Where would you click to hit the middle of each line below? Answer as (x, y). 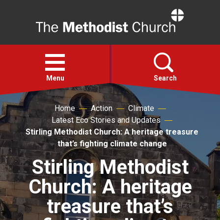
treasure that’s (110, 206)
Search (165, 78)
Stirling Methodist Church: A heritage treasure (112, 132)
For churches (45, 200)
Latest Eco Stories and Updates (106, 120)
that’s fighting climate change (112, 144)
